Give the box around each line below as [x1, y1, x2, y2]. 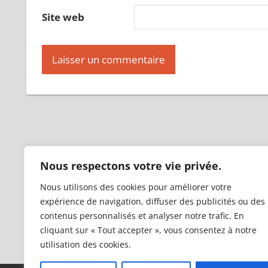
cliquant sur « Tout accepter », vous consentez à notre [40, 224, 257, 236]
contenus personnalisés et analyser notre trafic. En [40, 210, 244, 221]
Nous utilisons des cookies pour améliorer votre [40, 181, 232, 193]
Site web [41, 10, 84, 25]
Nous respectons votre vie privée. [40, 159, 221, 173]
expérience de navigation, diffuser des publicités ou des [40, 196, 265, 207]
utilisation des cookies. [40, 239, 131, 250]
